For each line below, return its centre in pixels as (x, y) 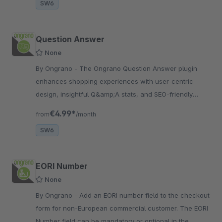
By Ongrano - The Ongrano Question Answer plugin (57, 69)
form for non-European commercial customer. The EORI (122, 208)
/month (86, 114)
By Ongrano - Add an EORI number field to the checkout (57, 195)
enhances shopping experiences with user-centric (114, 82)
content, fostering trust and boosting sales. (103, 107)
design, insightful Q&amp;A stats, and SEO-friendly (114, 94)
